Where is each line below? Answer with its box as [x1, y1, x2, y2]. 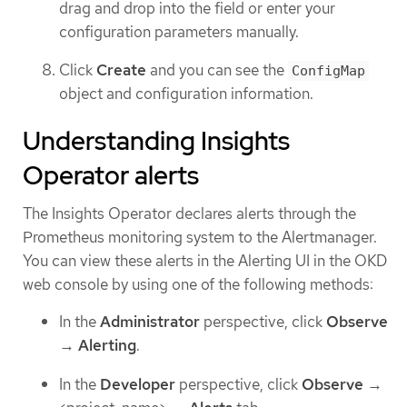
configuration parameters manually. [59, 21, 299, 42]
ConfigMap [292, 63, 365, 80]
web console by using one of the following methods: [23, 273, 373, 294]
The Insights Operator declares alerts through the [23, 203, 356, 223]
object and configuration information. [59, 84, 313, 104]
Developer [100, 373, 175, 394]
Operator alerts [23, 157, 199, 193]
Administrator [100, 312, 200, 333]
